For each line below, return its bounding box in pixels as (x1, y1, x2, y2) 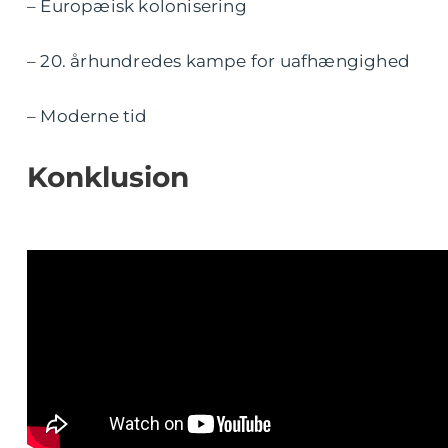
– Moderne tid (27, 106, 148, 127)
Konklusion (27, 160, 189, 195)
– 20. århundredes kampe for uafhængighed (27, 51, 410, 72)
